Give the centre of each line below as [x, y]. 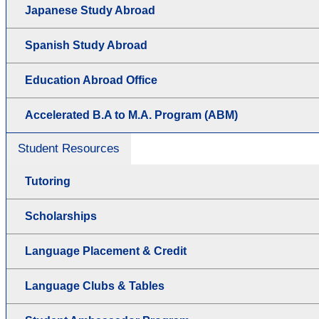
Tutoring [48, 182]
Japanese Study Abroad [90, 11]
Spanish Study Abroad [86, 46]
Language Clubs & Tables [95, 286]
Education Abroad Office [91, 80]
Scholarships [61, 216]
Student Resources [69, 149]
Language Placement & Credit [106, 251]
